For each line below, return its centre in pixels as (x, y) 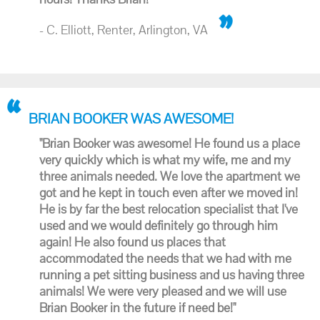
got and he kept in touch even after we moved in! (169, 192)
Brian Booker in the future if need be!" (137, 307)
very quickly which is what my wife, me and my (165, 160)
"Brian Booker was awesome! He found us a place (170, 143)
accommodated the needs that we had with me (165, 258)
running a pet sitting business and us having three (172, 275)
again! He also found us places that (132, 242)
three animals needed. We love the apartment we (170, 176)
